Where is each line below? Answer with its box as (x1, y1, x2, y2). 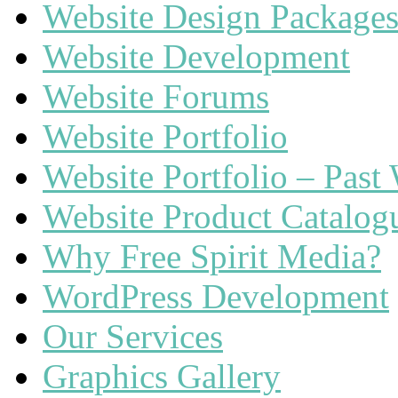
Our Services (43, 317, 223, 355)
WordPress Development (43, 277, 389, 315)
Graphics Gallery (43, 357, 281, 395)
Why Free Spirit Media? (43, 237, 381, 275)
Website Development (43, 37, 350, 76)
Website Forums (43, 77, 269, 115)
